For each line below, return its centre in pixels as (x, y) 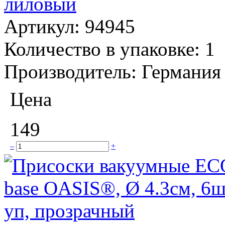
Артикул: (44, 26)
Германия (181, 71)
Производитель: (73, 71)
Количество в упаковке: (104, 49)
